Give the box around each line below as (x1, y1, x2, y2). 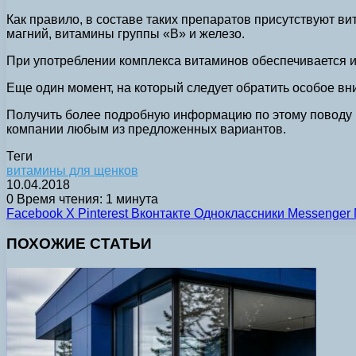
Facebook (6, 206, 63, 220)
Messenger (288, 206, 350, 220)
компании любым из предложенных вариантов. (6, 122, 286, 136)
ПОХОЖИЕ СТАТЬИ (6, 235, 152, 253)
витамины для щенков (6, 163, 138, 177)
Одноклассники (194, 206, 284, 220)
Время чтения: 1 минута (14, 192, 158, 206)
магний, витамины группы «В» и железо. (6, 26, 245, 41)
